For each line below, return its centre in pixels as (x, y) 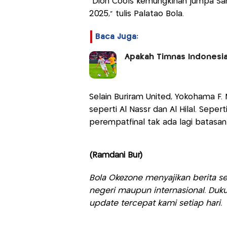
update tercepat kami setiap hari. (155, 203)
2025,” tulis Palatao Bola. (136, 14)
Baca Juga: (117, 36)
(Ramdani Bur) (116, 155)
